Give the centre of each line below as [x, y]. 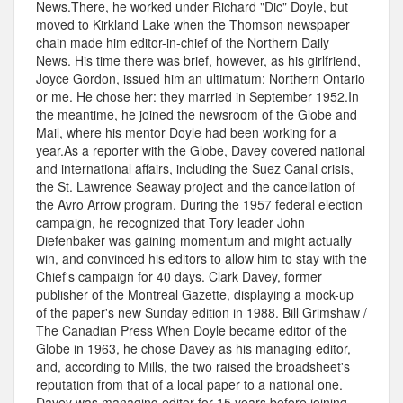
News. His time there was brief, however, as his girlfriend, [198, 61]
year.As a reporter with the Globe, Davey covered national [201, 151]
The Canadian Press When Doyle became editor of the [192, 331]
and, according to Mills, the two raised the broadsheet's [193, 367]
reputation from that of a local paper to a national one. [189, 385]
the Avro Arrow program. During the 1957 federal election [199, 205]
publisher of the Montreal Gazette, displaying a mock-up [195, 295]
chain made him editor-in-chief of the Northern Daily [183, 43]
